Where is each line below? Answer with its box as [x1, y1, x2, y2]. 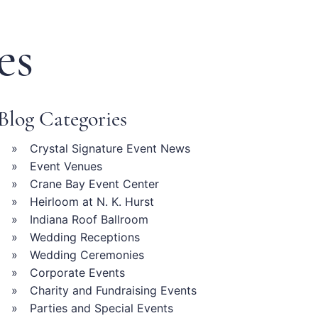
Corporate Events [29, 265, 125, 280]
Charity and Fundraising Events [29, 283, 197, 297]
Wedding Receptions [29, 229, 140, 244]
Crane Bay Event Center [29, 176, 159, 191]
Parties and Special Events [29, 300, 173, 315]
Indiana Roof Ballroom [29, 212, 148, 226]
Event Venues [29, 158, 102, 173]
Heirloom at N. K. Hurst [29, 194, 154, 209]
